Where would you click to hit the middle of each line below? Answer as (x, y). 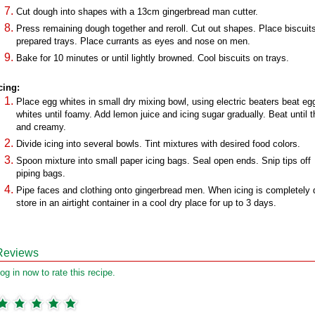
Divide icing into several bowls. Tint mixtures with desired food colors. (158, 144)
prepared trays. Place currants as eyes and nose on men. (133, 41)
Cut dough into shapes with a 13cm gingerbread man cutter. (137, 12)
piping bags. (41, 173)
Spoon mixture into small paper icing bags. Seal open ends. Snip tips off (163, 161)
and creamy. (41, 127)
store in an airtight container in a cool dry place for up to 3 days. (146, 203)
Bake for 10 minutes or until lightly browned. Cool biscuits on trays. (153, 58)
